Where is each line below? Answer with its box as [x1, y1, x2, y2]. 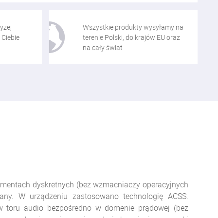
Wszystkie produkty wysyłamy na [83, 22, 183, 32]
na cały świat [83, 43, 123, 52]
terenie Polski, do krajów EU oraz [83, 33, 180, 42]
